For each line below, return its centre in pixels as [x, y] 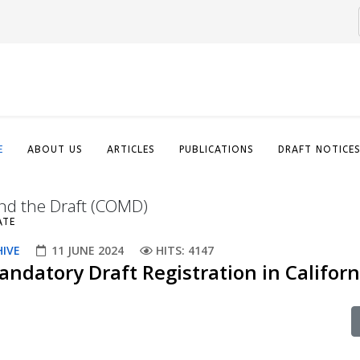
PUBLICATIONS [217, 149]
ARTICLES [131, 149]
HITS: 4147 [185, 250]
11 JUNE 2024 [88, 250]
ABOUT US [55, 149]
